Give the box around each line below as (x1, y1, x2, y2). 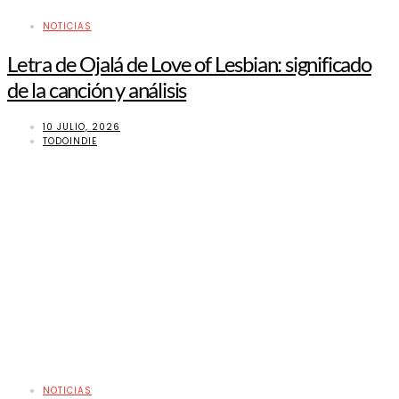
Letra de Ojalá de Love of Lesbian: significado (7, 51, 371, 77)
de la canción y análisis (7, 77, 187, 103)
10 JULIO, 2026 (43, 120, 120, 134)
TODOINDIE (43, 134, 97, 149)
